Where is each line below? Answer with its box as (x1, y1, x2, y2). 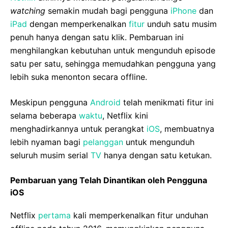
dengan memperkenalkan (27, 19, 129, 30)
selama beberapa (10, 110, 79, 121)
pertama (38, 210, 71, 221)
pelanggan (83, 137, 123, 148)
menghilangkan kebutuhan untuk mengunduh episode (10, 45, 215, 56)
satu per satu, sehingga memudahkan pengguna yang (10, 59, 216, 69)
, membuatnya (160, 124, 214, 134)
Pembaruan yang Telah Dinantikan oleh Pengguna (10, 175, 207, 186)
